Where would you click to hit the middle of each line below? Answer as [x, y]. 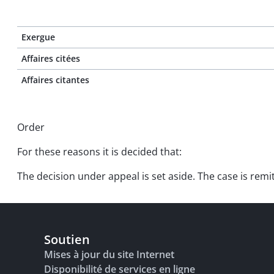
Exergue [38, 37]
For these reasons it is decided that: [99, 152]
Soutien [67, 239]
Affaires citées [51, 58]
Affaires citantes [55, 80]
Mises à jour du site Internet [109, 254]
